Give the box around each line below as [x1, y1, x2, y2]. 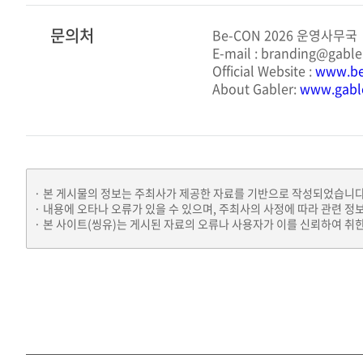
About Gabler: [212, 79, 300, 98]
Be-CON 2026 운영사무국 [212, 25, 357, 45]
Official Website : [212, 61, 315, 80]
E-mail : [212, 43, 261, 62]
